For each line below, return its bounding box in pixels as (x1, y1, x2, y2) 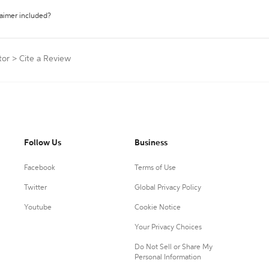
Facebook (24, 165, 55, 172)
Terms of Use (134, 165, 176, 172)
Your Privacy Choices (134, 224, 202, 231)
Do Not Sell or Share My (134, 244, 213, 251)
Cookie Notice (134, 204, 181, 211)
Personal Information (134, 254, 201, 261)
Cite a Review (19, 55, 71, 63)
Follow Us (24, 139, 61, 147)
